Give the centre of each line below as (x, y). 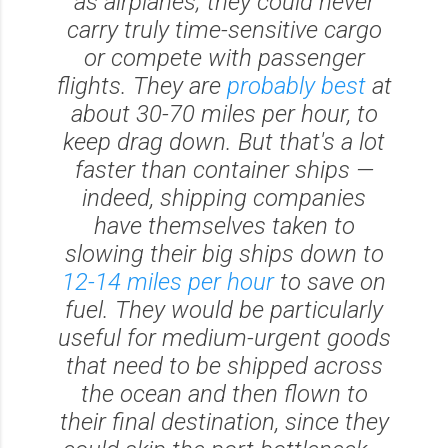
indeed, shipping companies (224, 197)
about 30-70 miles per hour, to (224, 113)
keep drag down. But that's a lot (224, 141)
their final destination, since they (224, 421)
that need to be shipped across (224, 365)
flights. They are (141, 85)
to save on (330, 281)
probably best (296, 85)
